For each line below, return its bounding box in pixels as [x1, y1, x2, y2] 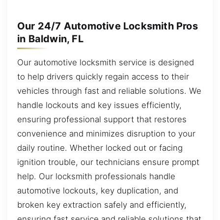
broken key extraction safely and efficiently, [17, 199, 187, 210]
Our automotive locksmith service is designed [17, 57, 194, 67]
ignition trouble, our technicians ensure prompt [17, 157, 199, 167]
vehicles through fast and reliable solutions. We [17, 85, 201, 96]
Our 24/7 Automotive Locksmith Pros [17, 20, 198, 32]
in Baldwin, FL [17, 32, 83, 45]
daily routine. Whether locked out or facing [17, 142, 183, 153]
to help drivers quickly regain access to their [17, 71, 189, 82]
